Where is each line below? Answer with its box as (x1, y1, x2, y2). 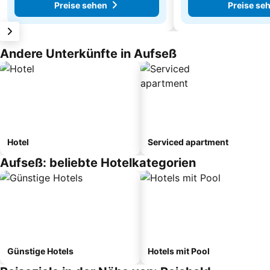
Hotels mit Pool (148, 246, 210, 256)
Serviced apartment (148, 137, 228, 147)
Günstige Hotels (7, 246, 74, 256)
